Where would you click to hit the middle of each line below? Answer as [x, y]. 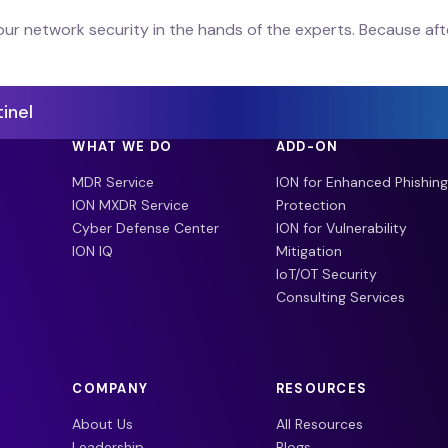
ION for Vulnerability [341, 228]
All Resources [319, 424]
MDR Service [113, 182]
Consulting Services [340, 297]
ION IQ [93, 251]
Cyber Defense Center [146, 228]
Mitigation [308, 251]
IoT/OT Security [326, 274]
